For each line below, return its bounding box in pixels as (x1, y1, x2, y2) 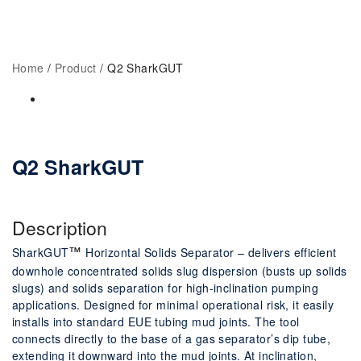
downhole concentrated (12, 263, 143, 280)
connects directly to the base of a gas (12, 330, 219, 347)
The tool (255, 313, 300, 330)
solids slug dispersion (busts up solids (142, 263, 347, 280)
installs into (12, 313, 77, 330)
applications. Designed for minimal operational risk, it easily (12, 297, 334, 313)
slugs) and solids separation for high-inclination (12, 280, 272, 297)
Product (54, 60, 97, 77)
